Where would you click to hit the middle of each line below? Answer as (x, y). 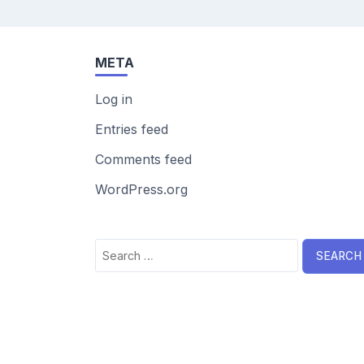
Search (117, 248)
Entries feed (132, 129)
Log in (114, 99)
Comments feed (143, 159)
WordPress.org (141, 189)
